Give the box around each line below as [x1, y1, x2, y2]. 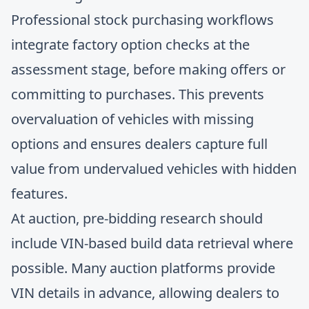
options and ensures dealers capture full [11, 134, 268, 153]
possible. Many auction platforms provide [11, 259, 275, 277]
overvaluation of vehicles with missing [11, 110, 254, 128]
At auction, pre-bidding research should [11, 209, 263, 228]
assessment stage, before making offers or [11, 60, 286, 79]
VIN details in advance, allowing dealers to [11, 283, 279, 302]
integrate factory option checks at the [11, 35, 250, 54]
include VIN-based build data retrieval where [11, 234, 293, 252]
